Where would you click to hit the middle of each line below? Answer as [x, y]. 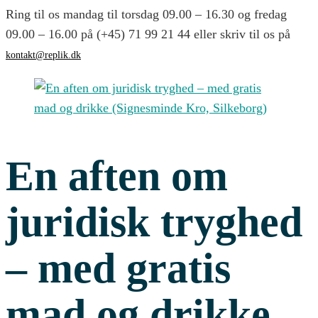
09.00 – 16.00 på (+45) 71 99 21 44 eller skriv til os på [148, 34]
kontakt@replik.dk [43, 55]
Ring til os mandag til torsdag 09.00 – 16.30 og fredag [146, 14]
